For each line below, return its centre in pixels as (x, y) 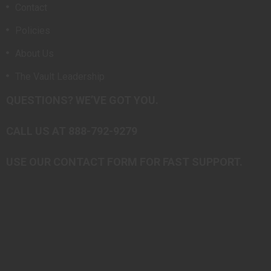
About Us (34, 54)
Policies (33, 31)
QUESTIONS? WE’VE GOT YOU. (82, 100)
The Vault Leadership (60, 77)
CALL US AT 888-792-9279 (72, 131)
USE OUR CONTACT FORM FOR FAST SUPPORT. (124, 162)
